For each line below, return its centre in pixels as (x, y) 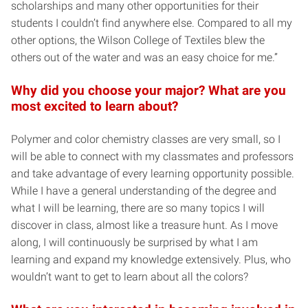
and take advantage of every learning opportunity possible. (153, 173)
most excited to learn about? (96, 106)
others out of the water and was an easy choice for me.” (144, 57)
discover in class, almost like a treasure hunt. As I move (144, 225)
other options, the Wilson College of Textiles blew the (138, 40)
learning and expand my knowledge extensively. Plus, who (151, 259)
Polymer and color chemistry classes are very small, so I (146, 139)
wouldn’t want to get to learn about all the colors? (130, 276)
